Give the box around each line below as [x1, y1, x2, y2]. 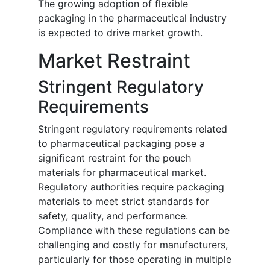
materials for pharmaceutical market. [38, 166, 206, 179]
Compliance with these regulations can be [38, 224, 230, 237]
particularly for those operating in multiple [38, 253, 231, 266]
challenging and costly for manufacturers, [38, 239, 228, 251]
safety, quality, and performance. [38, 210, 188, 222]
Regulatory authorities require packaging [38, 181, 224, 193]
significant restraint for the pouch [38, 152, 191, 165]
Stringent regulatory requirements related [38, 123, 227, 136]
